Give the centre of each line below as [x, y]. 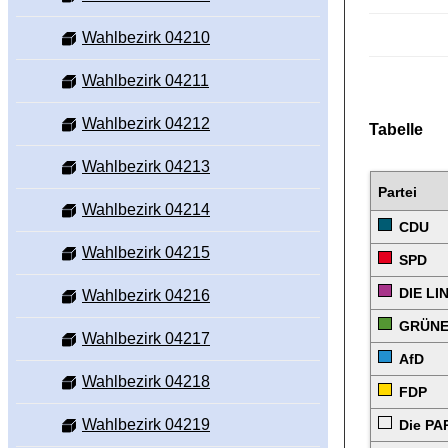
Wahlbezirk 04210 [146, 38]
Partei [398, 191]
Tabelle [396, 129]
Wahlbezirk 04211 [145, 81]
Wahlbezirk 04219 [146, 425]
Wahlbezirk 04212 [146, 124]
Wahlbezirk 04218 [146, 382]
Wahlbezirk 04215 [146, 253]
